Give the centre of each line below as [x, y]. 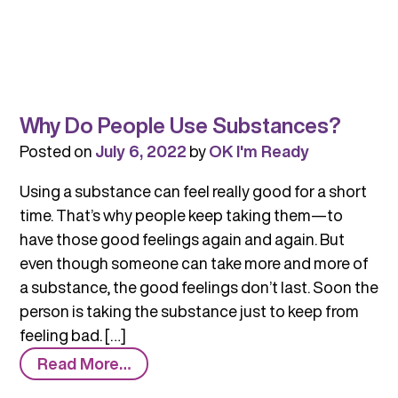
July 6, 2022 [140, 151]
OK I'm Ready [259, 151]
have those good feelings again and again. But [182, 239]
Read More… [84, 363]
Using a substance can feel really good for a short [193, 191]
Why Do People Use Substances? [180, 126]
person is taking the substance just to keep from [189, 311]
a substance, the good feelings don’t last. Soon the [199, 287]
